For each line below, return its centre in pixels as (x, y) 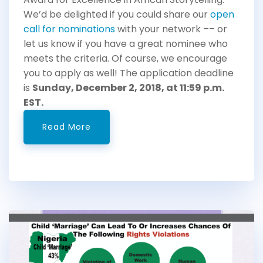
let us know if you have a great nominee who (126, 44)
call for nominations (69, 29)
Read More (67, 127)
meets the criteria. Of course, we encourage (125, 59)
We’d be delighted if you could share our (117, 15)
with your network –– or (171, 29)
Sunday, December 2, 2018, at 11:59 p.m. (128, 88)
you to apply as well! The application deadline (129, 73)
